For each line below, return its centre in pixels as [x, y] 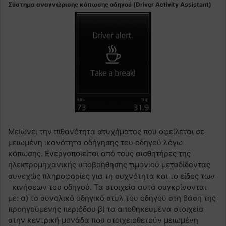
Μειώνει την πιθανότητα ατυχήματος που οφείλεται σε [106, 131]
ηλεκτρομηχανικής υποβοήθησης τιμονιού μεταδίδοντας [109, 164]
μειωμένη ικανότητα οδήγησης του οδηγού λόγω [95, 142]
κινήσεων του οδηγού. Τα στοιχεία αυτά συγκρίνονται [107, 187]
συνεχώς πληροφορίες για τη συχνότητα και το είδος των [111, 176]
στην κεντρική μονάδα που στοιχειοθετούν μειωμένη [103, 220]
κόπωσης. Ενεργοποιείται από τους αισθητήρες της [99, 153]
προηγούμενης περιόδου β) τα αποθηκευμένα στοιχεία [106, 209]
